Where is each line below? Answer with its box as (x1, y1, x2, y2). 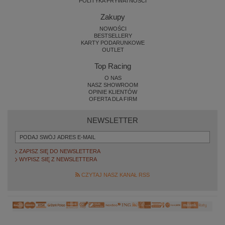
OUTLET (101, 47, 124, 53)
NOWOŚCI (99, 26, 127, 32)
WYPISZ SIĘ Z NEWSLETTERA (19, 156, 97, 163)
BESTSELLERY (93, 33, 132, 39)
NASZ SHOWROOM (87, 82, 138, 88)
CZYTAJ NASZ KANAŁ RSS (80, 171, 150, 178)
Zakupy (100, 13, 125, 22)
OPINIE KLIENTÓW (88, 89, 137, 95)
